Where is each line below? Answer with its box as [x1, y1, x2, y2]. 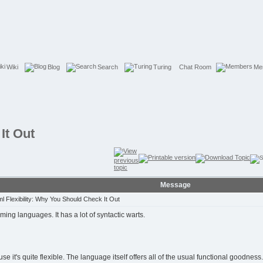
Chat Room [178, 63, 211, 70]
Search [97, 63, 118, 70]
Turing [153, 63, 171, 70]
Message [160, 181, 191, 189]
